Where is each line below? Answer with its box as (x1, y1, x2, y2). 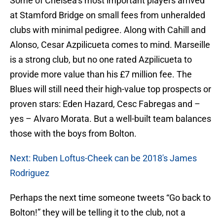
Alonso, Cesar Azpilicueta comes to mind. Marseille (10, 39, 210, 50)
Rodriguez (10, 168, 49, 179)
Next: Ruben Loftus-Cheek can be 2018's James (10, 153, 197, 164)
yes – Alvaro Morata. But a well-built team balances (10, 113, 211, 124)
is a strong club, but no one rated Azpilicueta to (10, 54, 192, 65)
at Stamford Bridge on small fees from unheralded (10, 10, 205, 21)
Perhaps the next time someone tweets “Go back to (10, 192, 211, 203)
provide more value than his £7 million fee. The (10, 69, 192, 80)
